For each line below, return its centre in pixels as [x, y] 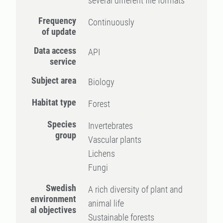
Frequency [57, 21]
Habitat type [54, 102]
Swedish [61, 188]
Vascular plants [115, 140]
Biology [102, 82]
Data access [55, 51]
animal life [106, 203]
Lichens [102, 154]
